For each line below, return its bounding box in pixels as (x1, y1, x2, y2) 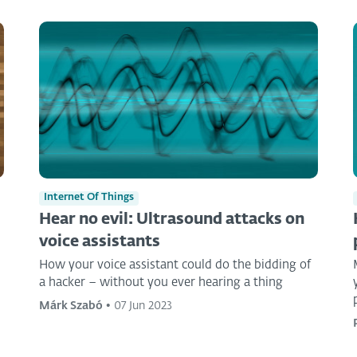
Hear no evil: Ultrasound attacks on (39, 211, 304, 227)
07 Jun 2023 (114, 300, 172, 312)
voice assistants (39, 233, 160, 249)
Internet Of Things (44, 192, 134, 203)
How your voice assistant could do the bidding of (39, 258, 311, 271)
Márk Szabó (39, 300, 103, 312)
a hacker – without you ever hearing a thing (39, 276, 283, 288)
